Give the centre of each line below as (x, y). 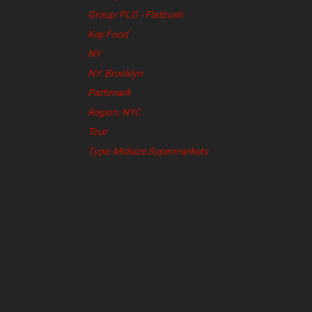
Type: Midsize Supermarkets (148, 151)
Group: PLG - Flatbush (135, 15)
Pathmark (109, 93)
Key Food (108, 34)
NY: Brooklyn (115, 73)
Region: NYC (114, 112)
